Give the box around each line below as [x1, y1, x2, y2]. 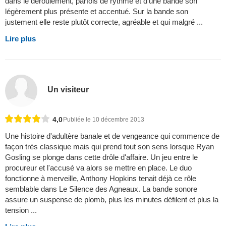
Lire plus [5, 34, 36, 43]
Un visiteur [47, 85, 89, 94]
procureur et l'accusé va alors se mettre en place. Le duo [5, 163, 192, 172]
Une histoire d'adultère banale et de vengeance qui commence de [5, 131, 219, 140]
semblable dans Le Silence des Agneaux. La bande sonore [5, 184, 197, 193]
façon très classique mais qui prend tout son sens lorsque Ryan [5, 142, 214, 151]
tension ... [5, 205, 37, 214]
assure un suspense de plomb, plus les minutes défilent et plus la [5, 195, 218, 204]
